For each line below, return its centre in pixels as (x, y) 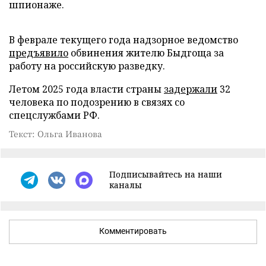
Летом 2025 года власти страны (86, 89)
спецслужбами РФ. (54, 115)
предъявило (39, 53)
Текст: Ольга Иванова (56, 134)
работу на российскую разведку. (87, 66)
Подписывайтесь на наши (166, 174)
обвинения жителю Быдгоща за (146, 53)
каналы (126, 185)
